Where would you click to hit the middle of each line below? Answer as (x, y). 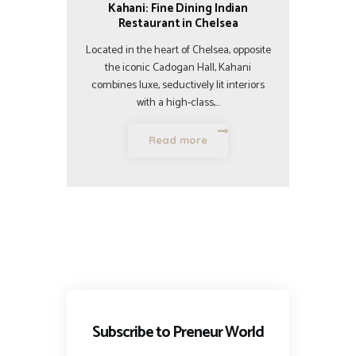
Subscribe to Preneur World (178, 332)
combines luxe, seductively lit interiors (178, 85)
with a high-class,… (178, 103)
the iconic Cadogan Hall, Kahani (178, 68)
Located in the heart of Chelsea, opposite (178, 50)
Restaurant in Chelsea (178, 23)
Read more (178, 140)
